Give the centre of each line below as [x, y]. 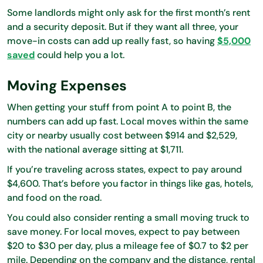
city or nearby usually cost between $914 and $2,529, [122, 135]
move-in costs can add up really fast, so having [112, 41]
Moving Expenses [67, 85]
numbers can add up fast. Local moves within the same [128, 121]
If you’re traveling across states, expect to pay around [124, 169]
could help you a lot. [80, 55]
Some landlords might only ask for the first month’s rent [129, 12]
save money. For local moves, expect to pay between [123, 231]
